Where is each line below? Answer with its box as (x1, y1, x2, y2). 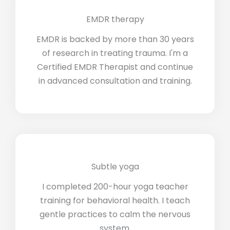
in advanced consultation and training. (38, 74, 192, 87)
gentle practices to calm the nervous (40, 208, 190, 220)
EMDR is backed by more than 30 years (36, 33, 194, 45)
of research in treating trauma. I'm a (42, 47, 188, 59)
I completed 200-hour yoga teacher (42, 180, 188, 193)
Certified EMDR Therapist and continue (37, 61, 193, 73)
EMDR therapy (86, 13, 144, 25)
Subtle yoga (91, 160, 139, 172)
